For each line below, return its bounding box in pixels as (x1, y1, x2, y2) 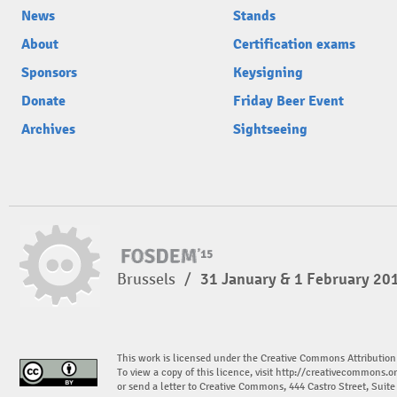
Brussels (117, 269, 179, 289)
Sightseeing (233, 121, 307, 138)
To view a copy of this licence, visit (117, 366, 276, 379)
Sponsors (21, 64, 77, 82)
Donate (21, 92, 66, 110)
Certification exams (233, 35, 355, 53)
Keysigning (233, 64, 303, 82)
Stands (233, 7, 276, 25)
